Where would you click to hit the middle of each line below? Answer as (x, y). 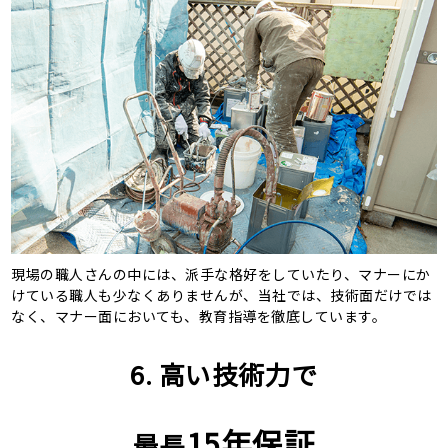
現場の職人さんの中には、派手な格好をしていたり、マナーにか (221, 274)
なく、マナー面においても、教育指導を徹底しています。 (199, 316)
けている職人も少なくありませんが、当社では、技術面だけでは (221, 295)
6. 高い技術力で (224, 374)
